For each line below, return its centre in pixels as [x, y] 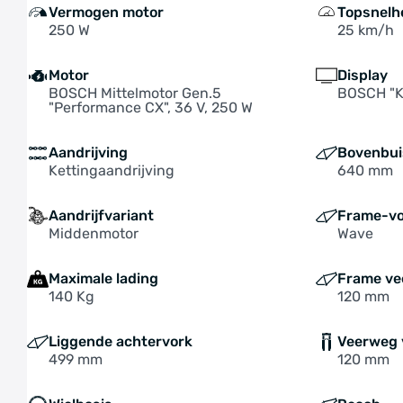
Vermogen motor [106, 12]
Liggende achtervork [121, 341]
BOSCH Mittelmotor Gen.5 [135, 93]
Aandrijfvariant [101, 215]
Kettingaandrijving [112, 170]
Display [363, 75]
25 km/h [366, 30]
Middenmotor [94, 233]
